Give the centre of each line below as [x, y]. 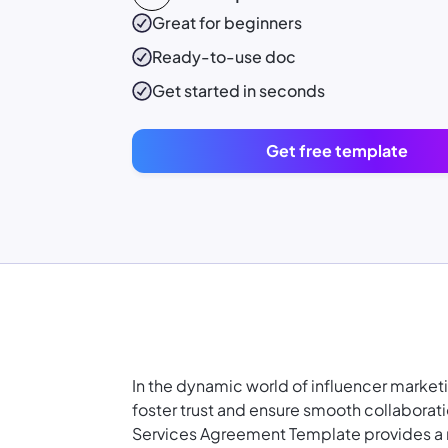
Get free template [337, 151]
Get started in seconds [238, 91]
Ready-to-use [208, 57]
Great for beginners [227, 23]
